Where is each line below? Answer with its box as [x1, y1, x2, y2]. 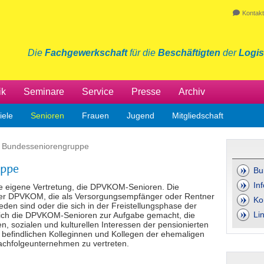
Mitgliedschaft [172, 111, 223, 120]
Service [82, 87, 114, 97]
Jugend [127, 111, 154, 120]
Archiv [179, 87, 205, 97]
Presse [131, 87, 161, 97]
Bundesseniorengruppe [2, 141, 89, 151]
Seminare [24, 87, 64, 97]
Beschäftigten [158, 48, 220, 58]
